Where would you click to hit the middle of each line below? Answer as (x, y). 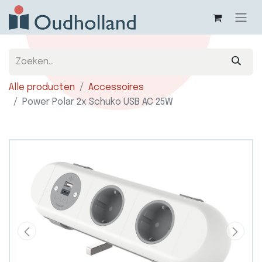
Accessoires (116, 88)
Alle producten (42, 88)
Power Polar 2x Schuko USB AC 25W (98, 102)
